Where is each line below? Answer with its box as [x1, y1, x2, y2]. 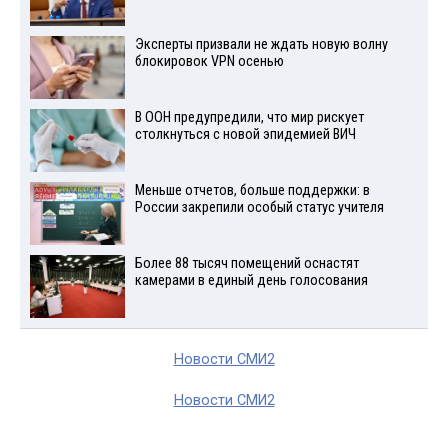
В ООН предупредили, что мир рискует [134, 109, 364, 127]
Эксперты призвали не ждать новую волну [134, 36, 388, 54]
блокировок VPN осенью [134, 53, 284, 71]
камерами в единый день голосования [134, 271, 368, 289]
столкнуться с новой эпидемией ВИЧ [134, 126, 356, 144]
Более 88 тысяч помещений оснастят [134, 254, 359, 272]
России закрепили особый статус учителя [134, 198, 384, 216]
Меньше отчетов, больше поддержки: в [134, 181, 370, 199]
